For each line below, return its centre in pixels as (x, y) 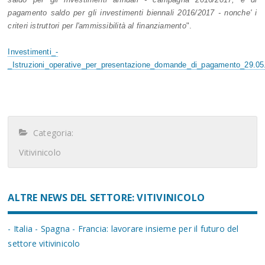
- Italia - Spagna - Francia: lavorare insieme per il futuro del (123, 229)
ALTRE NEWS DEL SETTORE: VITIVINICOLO (106, 198)
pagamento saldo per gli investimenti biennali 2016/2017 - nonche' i (132, 13)
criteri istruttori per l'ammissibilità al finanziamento (97, 26)
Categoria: (51, 133)
